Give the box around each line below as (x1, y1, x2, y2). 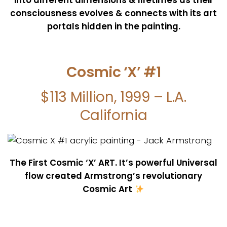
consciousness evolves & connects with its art (10, 7, 217, 19)
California (80, 105, 147, 126)
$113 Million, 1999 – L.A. (41, 87, 186, 107)
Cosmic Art (83, 183, 135, 196)
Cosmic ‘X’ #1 (66, 62, 161, 83)
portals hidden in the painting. (47, 20, 180, 32)
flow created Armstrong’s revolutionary (25, 170, 202, 182)
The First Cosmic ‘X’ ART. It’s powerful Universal (10, 157, 217, 169)
